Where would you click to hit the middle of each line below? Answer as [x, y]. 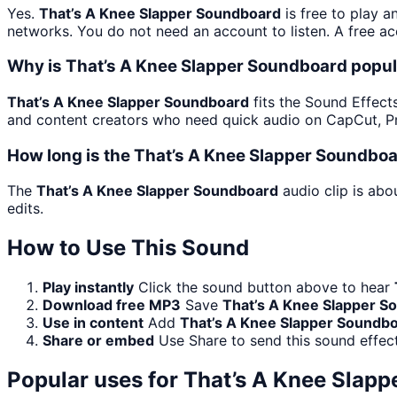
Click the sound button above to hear [266, 288]
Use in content [93, 323]
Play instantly [88, 288]
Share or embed [98, 341]
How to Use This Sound [128, 248]
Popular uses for [95, 380]
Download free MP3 [112, 305]
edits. [25, 209]
